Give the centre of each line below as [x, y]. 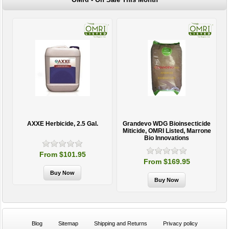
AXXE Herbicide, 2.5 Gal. [62, 123]
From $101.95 [62, 154]
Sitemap [68, 223]
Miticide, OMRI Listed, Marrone [167, 131]
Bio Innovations [167, 138]
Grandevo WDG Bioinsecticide [167, 123]
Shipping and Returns [120, 223]
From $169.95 [167, 161]
